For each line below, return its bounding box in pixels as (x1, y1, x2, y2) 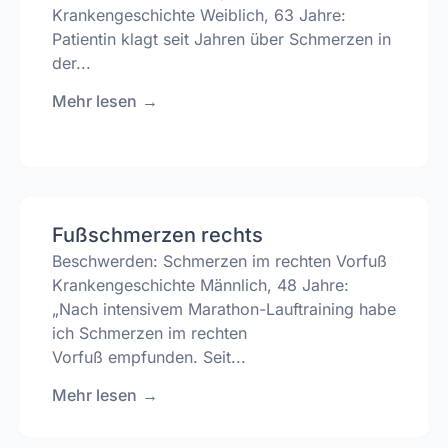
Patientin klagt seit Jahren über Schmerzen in (52, 28, 391, 49)
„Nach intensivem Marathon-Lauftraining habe (52, 298, 396, 319)
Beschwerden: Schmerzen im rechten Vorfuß (52, 250, 387, 271)
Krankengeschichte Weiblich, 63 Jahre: (52, 4, 346, 25)
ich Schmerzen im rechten (52, 322, 247, 343)
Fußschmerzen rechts (52, 222, 263, 247)
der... (52, 52, 91, 73)
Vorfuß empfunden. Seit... (52, 346, 246, 367)
